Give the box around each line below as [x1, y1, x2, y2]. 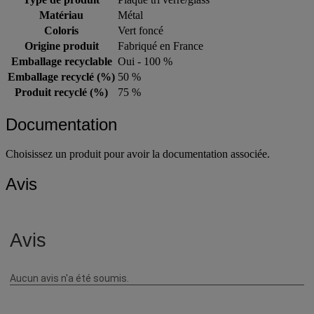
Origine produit [24, 39, 99, 52]
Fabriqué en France [118, 39, 203, 52]
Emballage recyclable [11, 55, 112, 67]
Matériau [39, 8, 83, 21]
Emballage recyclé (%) [8, 70, 115, 83]
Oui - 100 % [118, 55, 172, 67]
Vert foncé [118, 24, 163, 36]
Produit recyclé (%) [15, 86, 108, 98]
